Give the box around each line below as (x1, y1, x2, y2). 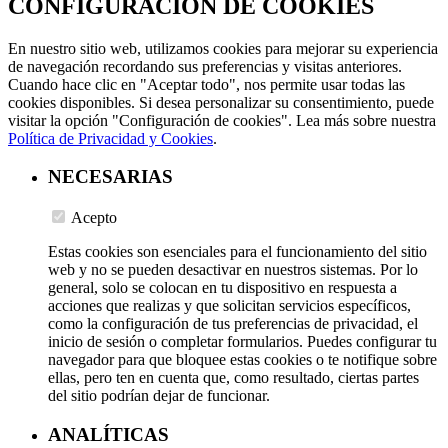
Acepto (71, 209, 117, 227)
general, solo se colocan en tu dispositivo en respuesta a (48, 279, 397, 297)
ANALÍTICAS (48, 423, 169, 445)
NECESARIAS (48, 166, 173, 188)
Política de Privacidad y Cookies (8, 129, 213, 147)
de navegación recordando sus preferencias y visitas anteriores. (8, 57, 402, 75)
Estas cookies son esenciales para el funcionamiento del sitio (48, 243, 427, 261)
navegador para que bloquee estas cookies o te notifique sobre (48, 351, 437, 369)
